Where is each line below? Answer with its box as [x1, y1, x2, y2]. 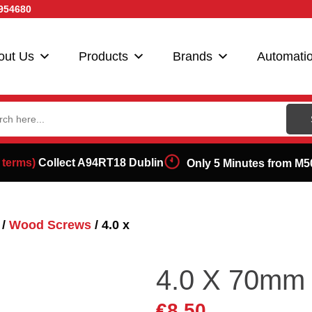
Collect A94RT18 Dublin [35, 157, 164, 169]
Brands [173, 49, 212, 63]
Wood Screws [9, 218, 91, 233]
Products [79, 49, 128, 63]
